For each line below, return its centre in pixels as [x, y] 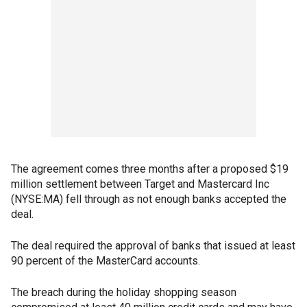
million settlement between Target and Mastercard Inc [140, 184]
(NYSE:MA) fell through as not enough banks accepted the [149, 199]
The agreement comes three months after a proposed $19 [150, 169]
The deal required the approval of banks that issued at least [153, 246]
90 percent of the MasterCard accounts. [106, 261]
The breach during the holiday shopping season [124, 293]
